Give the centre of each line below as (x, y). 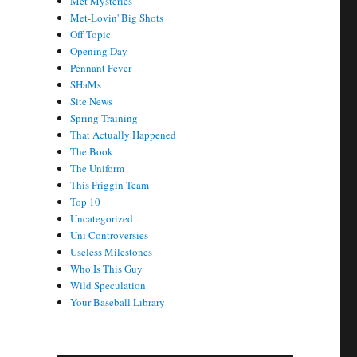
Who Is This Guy (107, 269)
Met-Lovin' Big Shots (117, 18)
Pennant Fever (101, 68)
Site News (92, 101)
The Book (92, 151)
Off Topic (91, 34)
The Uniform (98, 168)
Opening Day (99, 51)
